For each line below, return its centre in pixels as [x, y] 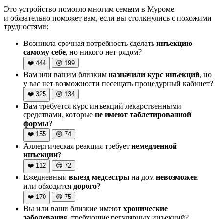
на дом [143, 177]
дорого [85, 186]
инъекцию [174, 43]
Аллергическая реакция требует [77, 146]
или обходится [48, 186]
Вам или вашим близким [66, 74]
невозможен [177, 177]
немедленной [154, 146]
